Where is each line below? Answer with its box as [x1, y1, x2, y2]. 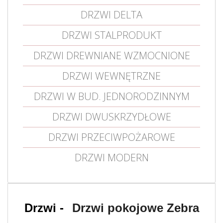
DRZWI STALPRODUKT [61, 28, 162, 42]
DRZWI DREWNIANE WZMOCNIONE [33, 49, 190, 62]
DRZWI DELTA [81, 8, 142, 21]
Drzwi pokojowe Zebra [68, 201, 199, 215]
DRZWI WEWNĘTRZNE [62, 69, 161, 83]
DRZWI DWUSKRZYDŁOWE [52, 110, 171, 123]
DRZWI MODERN [74, 151, 149, 164]
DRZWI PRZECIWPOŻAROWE [48, 130, 175, 144]
